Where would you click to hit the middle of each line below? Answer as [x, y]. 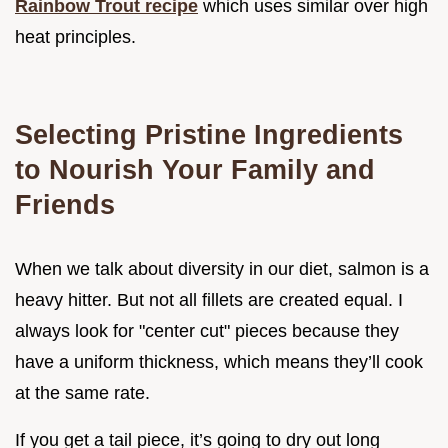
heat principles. [75, 36]
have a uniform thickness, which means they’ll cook [219, 361]
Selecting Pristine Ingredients [209, 134]
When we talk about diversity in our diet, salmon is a [222, 268]
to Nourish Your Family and [195, 169]
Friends [65, 204]
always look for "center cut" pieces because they [207, 330]
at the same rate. [82, 392]
